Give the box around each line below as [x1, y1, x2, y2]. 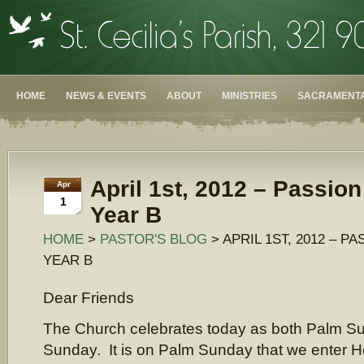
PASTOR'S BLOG [100, 231, 207, 247]
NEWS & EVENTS [66, 90, 146, 102]
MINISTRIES [222, 90, 277, 102]
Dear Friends [43, 288, 134, 306]
